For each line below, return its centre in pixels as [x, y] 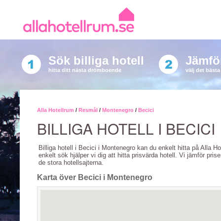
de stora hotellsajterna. [71, 163]
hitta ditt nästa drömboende [85, 70]
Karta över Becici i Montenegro [95, 177]
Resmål [88, 110]
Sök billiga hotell [96, 60]
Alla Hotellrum [55, 110]
